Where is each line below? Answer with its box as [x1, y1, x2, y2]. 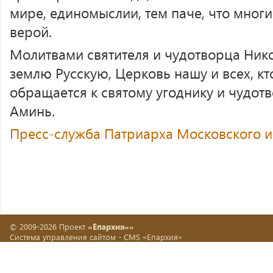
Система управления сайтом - [10, 232, 124, 242]
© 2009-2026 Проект [10, 221, 88, 232]
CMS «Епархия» [124, 232, 182, 242]
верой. [10, 22, 52, 41]
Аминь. [10, 101, 55, 120]
